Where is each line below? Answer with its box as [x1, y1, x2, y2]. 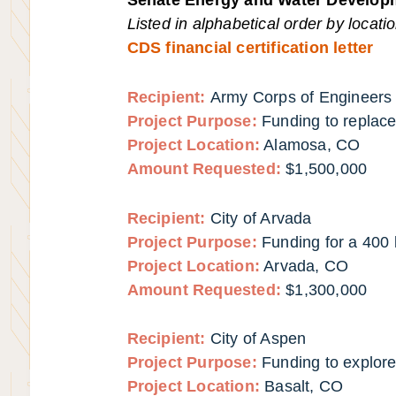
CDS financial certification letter [126, 38, 374, 57]
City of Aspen [209, 330, 307, 348]
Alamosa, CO [263, 135, 361, 154]
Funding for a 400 [262, 232, 394, 251]
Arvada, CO [263, 256, 349, 275]
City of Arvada [209, 209, 312, 227]
